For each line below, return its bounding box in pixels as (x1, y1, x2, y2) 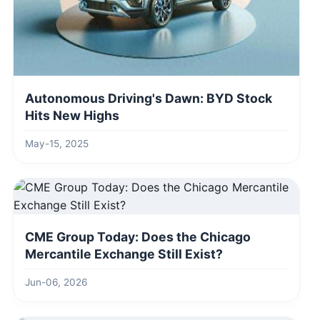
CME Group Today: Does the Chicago (25, 229, 251, 245)
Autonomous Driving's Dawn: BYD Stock (25, 91, 272, 106)
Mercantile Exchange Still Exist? (25, 246, 223, 262)
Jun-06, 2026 (25, 276, 87, 289)
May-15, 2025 (25, 138, 89, 150)
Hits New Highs (25, 108, 119, 124)
